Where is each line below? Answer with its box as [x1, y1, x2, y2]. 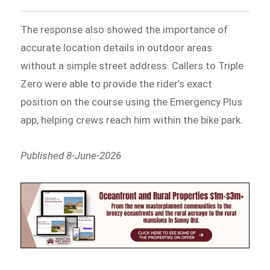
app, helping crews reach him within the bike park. [20, 113, 243, 126]
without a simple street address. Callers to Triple [20, 59, 244, 72]
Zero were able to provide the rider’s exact [20, 77, 213, 90]
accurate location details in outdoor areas [20, 41, 213, 54]
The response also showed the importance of [20, 23, 228, 36]
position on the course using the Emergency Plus [20, 95, 243, 108]
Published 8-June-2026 [20, 149, 122, 162]
